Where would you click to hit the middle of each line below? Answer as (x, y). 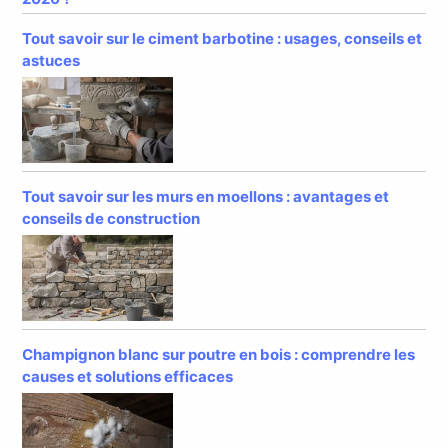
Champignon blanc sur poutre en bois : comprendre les (219, 354)
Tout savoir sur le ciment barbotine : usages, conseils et (222, 38)
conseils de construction (111, 218)
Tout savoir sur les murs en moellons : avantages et (206, 196)
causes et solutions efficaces (128, 376)
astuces (51, 60)
